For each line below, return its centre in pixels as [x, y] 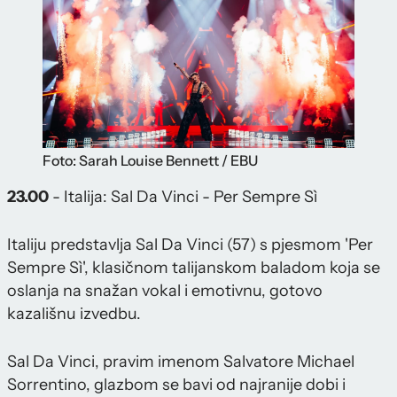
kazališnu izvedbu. [74, 313]
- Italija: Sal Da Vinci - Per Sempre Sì [183, 196]
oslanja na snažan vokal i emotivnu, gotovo [165, 290]
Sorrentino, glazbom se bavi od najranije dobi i [176, 384]
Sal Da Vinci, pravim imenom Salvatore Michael [181, 361]
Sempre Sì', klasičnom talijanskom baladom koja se [194, 267]
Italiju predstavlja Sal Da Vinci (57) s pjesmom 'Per [190, 244]
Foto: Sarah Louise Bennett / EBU [150, 160]
